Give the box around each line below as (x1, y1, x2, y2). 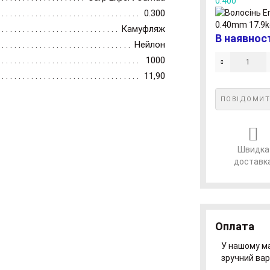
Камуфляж (121, 24, 165, 34)
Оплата (215, 220, 254, 233)
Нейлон (134, 39, 165, 50)
